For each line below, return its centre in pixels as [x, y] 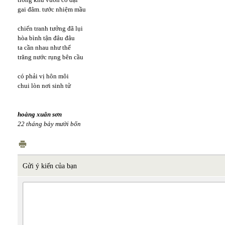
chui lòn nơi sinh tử [44, 86]
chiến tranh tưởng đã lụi [50, 28]
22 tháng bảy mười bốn [49, 124]
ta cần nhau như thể [44, 47]
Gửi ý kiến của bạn [50, 166]
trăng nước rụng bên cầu [50, 57]
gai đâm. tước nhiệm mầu [52, 9]
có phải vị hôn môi [43, 76]
